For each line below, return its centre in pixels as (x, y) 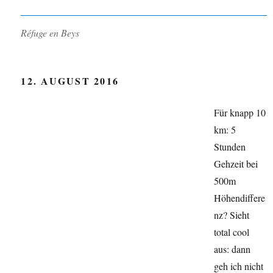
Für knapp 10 (240, 113)
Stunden (230, 147)
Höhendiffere (240, 198)
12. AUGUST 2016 (70, 81)
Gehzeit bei (236, 164)
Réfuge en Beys (50, 33)
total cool (232, 232)
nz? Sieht (232, 215)
